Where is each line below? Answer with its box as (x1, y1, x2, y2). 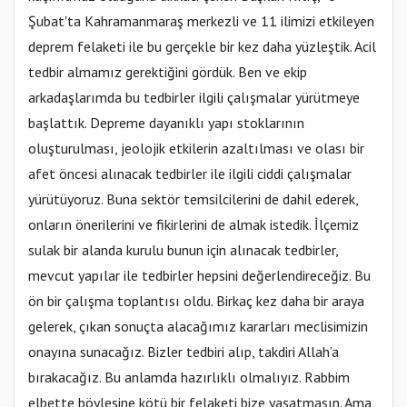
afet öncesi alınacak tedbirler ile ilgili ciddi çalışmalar (28, 164, 352, 184)
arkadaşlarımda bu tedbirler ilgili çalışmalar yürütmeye (28, 88, 360, 107)
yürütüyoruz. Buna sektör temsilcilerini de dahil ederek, (28, 190, 358, 209)
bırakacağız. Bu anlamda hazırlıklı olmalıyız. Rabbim (28, 368, 350, 387)
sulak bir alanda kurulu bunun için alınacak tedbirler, (28, 241, 338, 260)
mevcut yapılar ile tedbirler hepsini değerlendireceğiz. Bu (28, 266, 371, 285)
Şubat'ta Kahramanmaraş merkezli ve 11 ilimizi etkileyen (28, 12, 374, 31)
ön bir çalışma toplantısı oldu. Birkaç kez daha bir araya (28, 292, 364, 311)
